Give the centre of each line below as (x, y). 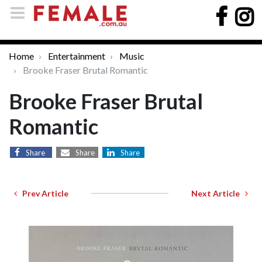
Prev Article (43, 193)
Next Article (218, 193)
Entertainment (77, 56)
